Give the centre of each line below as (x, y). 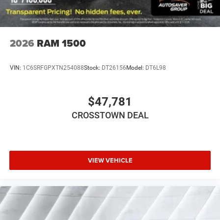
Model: (136, 68)
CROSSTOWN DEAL (110, 115)
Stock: (93, 68)
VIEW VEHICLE (110, 160)
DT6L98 (156, 68)
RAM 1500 (61, 43)
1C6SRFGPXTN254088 (53, 68)
